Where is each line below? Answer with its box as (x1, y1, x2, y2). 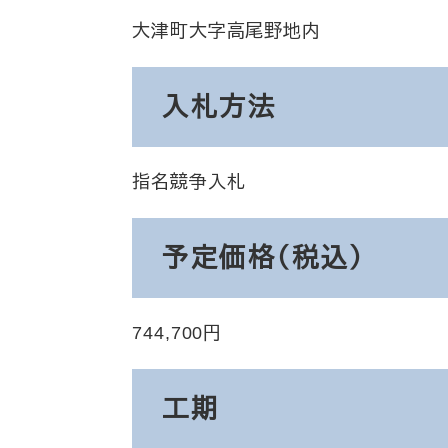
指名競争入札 (132, 172, 246, 192)
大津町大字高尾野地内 (132, 21, 321, 41)
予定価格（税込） (162, 243, 365, 273)
